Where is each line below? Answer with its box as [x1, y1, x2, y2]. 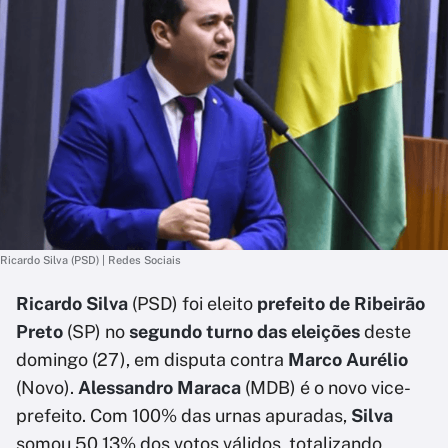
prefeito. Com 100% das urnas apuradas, [16, 405, 351, 426]
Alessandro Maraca [74, 377, 245, 398]
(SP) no [63, 321, 125, 342]
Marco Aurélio [284, 349, 408, 370]
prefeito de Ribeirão [257, 293, 425, 314]
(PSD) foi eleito [128, 293, 257, 314]
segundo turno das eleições [125, 321, 364, 342]
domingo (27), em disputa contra [16, 349, 284, 370]
